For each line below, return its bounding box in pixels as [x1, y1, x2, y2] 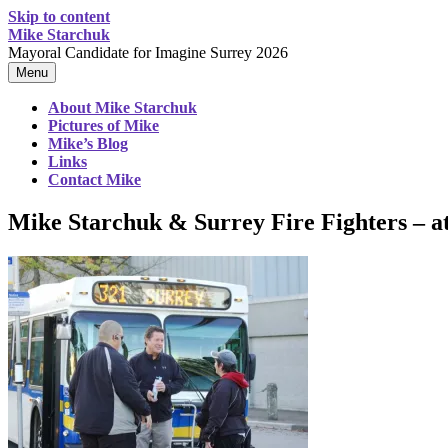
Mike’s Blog [48, 135, 128, 152]
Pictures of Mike [48, 117, 159, 134]
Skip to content [8, 8, 110, 25]
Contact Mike [48, 171, 141, 188]
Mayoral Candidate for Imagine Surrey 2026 [8, 44, 288, 61]
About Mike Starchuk [48, 99, 197, 116]
